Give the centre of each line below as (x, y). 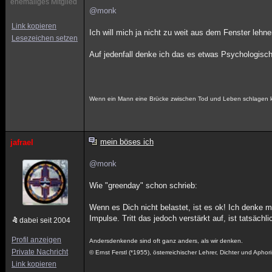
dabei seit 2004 (45, 220)
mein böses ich (127, 142)
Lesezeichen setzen (45, 38)
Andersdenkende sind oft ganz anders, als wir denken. (166, 241)
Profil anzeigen (36, 240)
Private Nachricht (40, 252)
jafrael (22, 142)
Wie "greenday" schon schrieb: (144, 185)
